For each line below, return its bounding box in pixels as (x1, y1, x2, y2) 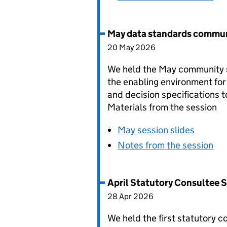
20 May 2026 (107, 43, 156, 52)
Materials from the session (107, 101, 217, 113)
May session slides (118, 124, 195, 136)
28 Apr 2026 (107, 192, 154, 201)
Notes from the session (118, 139, 213, 151)
